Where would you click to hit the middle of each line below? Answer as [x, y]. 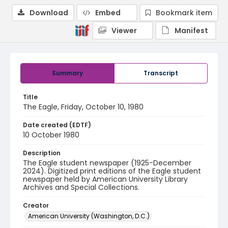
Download [49, 13]
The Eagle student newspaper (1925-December [107, 163]
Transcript [161, 73]
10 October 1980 [51, 135]
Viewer [124, 31]
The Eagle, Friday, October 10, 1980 [83, 107]
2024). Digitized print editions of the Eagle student [112, 171]
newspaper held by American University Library [105, 179]
